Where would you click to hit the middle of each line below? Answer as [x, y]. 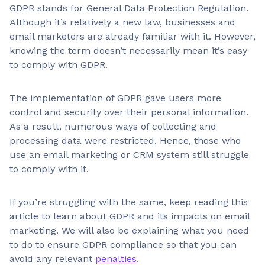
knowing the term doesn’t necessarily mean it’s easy [128, 51]
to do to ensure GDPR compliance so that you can [123, 245]
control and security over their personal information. [129, 112]
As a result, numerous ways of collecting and [113, 126]
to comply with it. [49, 169]
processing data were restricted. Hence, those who [125, 140]
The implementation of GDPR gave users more [115, 98]
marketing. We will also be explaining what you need [129, 230]
